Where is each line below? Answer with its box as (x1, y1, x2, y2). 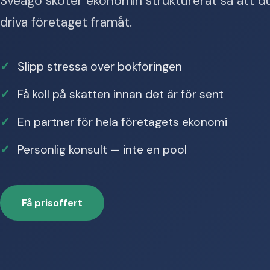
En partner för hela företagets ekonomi (17, 115, 227, 130)
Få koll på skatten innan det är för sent (17, 87, 224, 102)
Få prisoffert (22, 196, 83, 209)
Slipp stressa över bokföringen (17, 59, 182, 74)
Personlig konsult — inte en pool (17, 142, 187, 157)
